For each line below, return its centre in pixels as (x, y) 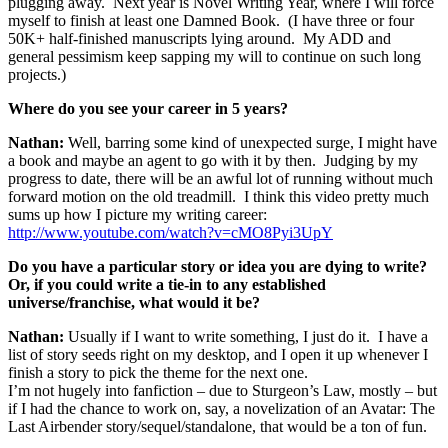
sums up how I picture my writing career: (137, 214)
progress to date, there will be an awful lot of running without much (220, 178)
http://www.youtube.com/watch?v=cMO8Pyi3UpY (170, 232)
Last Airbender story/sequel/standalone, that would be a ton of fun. (217, 426)
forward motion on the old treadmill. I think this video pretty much (218, 196)
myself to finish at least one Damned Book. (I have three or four (211, 20)
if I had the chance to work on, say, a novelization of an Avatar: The (221, 408)
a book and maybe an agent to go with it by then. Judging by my (213, 160)
